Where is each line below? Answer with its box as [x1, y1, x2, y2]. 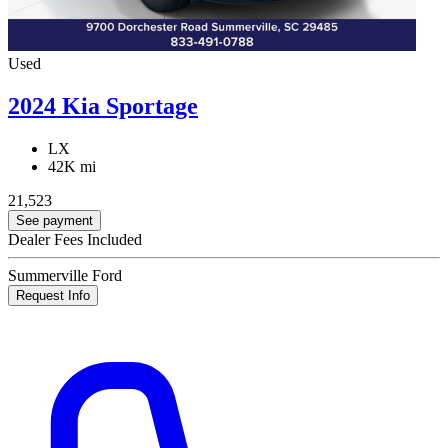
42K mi [48, 158, 96, 176]
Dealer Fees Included [8, 231, 142, 249]
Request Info [16, 288, 90, 304]
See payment [16, 213, 93, 229]
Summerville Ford [8, 267, 122, 285]
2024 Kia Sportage [8, 93, 198, 120]
